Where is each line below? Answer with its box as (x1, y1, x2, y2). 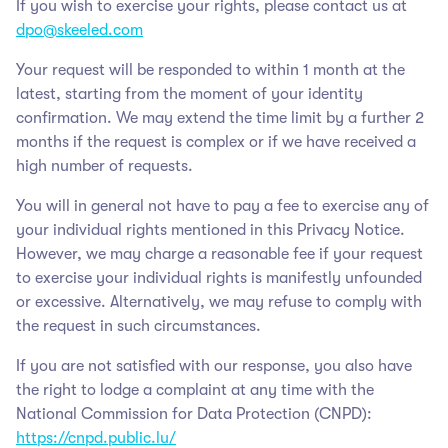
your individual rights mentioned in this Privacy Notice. (16, 220, 405, 239)
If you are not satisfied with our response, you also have (16, 356, 412, 375)
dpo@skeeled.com (16, 20, 143, 39)
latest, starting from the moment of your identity (16, 84, 363, 103)
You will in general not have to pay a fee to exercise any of (16, 196, 429, 215)
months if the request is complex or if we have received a (16, 132, 416, 151)
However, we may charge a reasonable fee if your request (16, 244, 423, 263)
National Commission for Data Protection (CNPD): (16, 404, 372, 423)
